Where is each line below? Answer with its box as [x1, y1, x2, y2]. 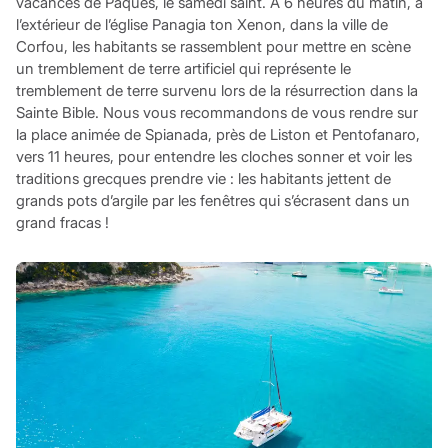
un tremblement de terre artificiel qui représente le [15, 58, 351, 78]
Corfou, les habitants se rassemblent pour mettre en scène [15, 36, 411, 56]
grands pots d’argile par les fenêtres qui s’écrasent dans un [15, 190, 410, 210]
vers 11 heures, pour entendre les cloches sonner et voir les [15, 146, 412, 166]
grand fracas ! [15, 212, 109, 232]
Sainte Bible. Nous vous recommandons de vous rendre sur [15, 102, 418, 122]
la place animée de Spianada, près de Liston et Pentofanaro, [15, 124, 420, 144]
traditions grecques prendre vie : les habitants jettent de [15, 168, 391, 188]
